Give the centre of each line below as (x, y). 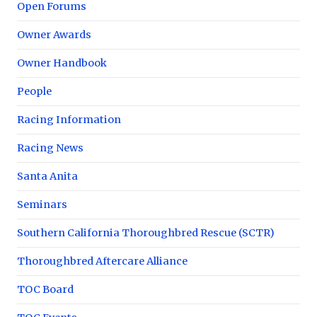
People (34, 91)
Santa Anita (47, 176)
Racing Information (69, 119)
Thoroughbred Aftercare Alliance (102, 261)
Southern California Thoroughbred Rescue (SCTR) (146, 232)
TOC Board (45, 289)
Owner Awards (54, 34)
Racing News (50, 148)
